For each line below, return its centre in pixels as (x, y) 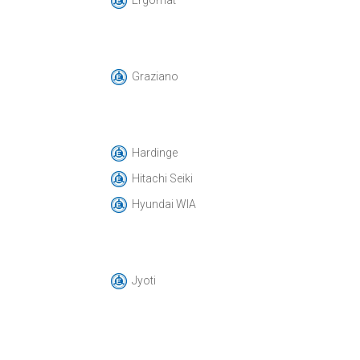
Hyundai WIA (164, 204)
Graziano (155, 76)
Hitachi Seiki (162, 178)
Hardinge (154, 153)
